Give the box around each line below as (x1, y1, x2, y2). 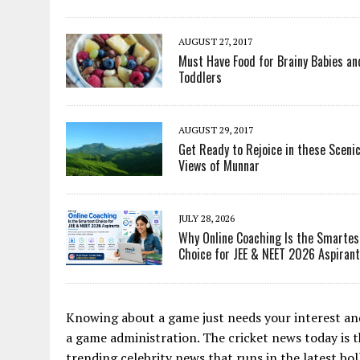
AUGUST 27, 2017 (178, 35, 252, 47)
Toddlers (178, 67, 222, 87)
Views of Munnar (178, 156, 260, 175)
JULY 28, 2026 (178, 212, 235, 224)
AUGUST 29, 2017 (178, 124, 253, 136)
